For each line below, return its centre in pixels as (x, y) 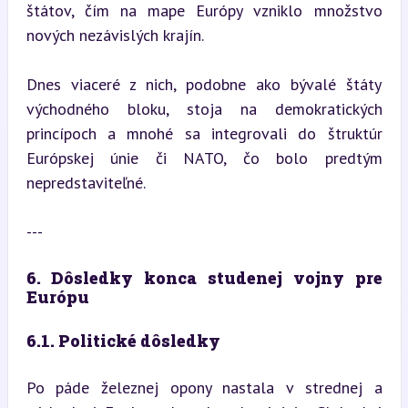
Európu (57, 296)
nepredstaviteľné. (86, 182)
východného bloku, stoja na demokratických (204, 108)
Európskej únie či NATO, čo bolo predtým (204, 158)
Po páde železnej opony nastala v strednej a (204, 387)
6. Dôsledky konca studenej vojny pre (204, 277)
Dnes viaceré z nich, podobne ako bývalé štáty (204, 84)
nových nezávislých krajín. (115, 35)
